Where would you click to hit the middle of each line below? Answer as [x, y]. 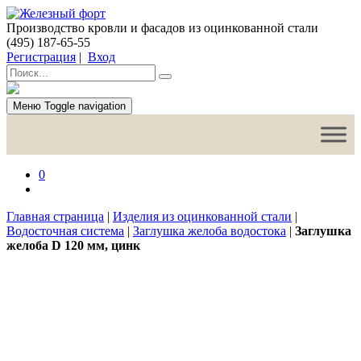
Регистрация [41, 57]
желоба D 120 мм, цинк [73, 245]
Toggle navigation [85, 106]
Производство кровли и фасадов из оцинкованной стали [162, 28]
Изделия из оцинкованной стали [202, 216]
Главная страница [55, 216]
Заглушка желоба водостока [210, 231]
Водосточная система [65, 231]
